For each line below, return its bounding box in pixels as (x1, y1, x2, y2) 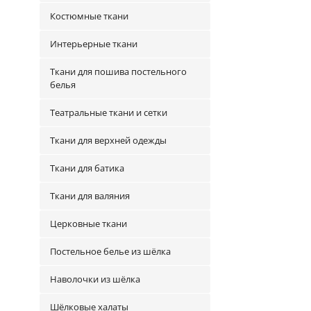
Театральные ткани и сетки (50, 106, 167, 119)
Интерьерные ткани (50, 37, 137, 50)
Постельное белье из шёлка (50, 245, 171, 258)
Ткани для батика (50, 162, 124, 174)
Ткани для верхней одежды (50, 134, 167, 146)
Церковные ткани (50, 217, 127, 230)
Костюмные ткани (50, 10, 128, 22)
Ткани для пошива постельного (50, 65, 187, 78)
